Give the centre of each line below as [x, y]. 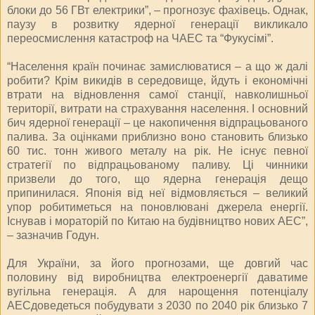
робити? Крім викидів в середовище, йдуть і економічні [157, 80]
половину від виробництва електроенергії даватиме [157, 277]
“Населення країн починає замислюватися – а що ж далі [157, 66]
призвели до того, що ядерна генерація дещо [157, 179]
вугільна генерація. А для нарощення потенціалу [157, 291]
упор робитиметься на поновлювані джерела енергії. [157, 207]
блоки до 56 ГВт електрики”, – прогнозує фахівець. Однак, [157, 10]
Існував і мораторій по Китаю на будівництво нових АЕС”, [157, 221]
